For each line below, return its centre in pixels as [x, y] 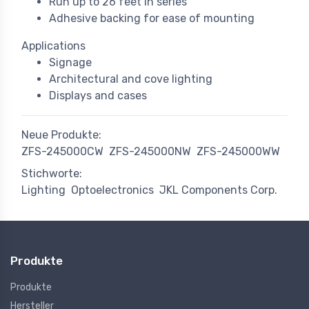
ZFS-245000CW [62, 152]
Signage [70, 63]
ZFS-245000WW [238, 152]
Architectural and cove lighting [131, 79]
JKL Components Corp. [218, 190]
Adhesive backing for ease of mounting [152, 19]
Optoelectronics [112, 190]
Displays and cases [98, 96]
